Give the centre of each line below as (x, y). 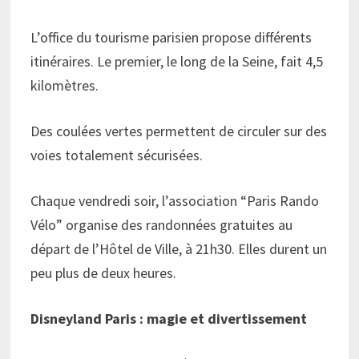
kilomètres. (65, 85)
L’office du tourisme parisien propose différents (171, 37)
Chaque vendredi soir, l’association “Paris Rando (175, 200)
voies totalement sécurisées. (117, 155)
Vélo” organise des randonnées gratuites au (162, 224)
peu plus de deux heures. (104, 272)
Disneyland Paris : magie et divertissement (169, 318)
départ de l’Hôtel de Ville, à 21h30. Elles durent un (179, 248)
